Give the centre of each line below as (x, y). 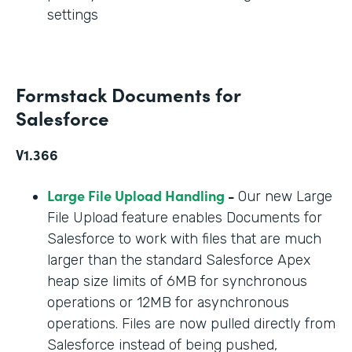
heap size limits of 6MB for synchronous (177, 281)
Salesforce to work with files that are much (184, 238)
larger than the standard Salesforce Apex (179, 260)
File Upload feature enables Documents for (185, 217)
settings (75, 15)
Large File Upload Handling (136, 195)
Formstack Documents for (128, 93)
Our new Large (285, 196)
